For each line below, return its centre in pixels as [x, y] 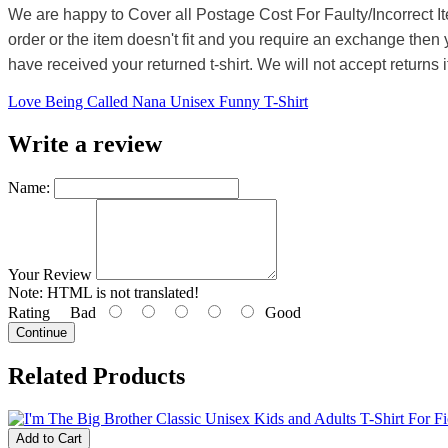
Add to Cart [49, 438]
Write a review [85, 144]
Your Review [50, 275]
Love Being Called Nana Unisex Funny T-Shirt [158, 102]
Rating [29, 313]
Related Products [96, 375]
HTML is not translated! [121, 293]
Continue [41, 333]
